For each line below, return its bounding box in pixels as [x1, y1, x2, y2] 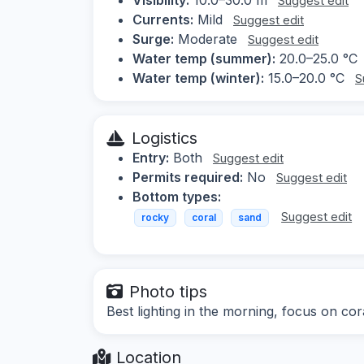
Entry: [132, 149, 169, 166]
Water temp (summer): [132, 50, 275, 67]
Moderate [174, 30, 241, 47]
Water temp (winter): [132, 69, 264, 86]
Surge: [132, 30, 174, 47]
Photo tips [129, 282, 207, 302]
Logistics [132, 128, 197, 148]
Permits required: [132, 168, 243, 185]
